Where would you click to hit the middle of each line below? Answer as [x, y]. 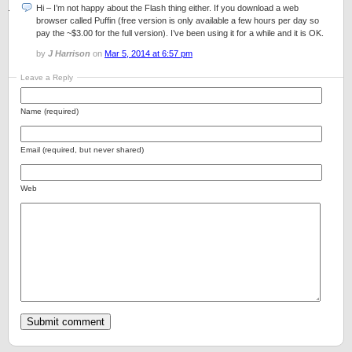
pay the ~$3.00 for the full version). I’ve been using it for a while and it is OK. [180, 33]
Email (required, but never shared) [82, 150]
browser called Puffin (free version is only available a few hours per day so [178, 20]
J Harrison [69, 53]
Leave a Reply [47, 77]
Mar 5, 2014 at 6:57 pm [148, 53]
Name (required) [49, 111]
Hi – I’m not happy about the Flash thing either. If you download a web [167, 8]
